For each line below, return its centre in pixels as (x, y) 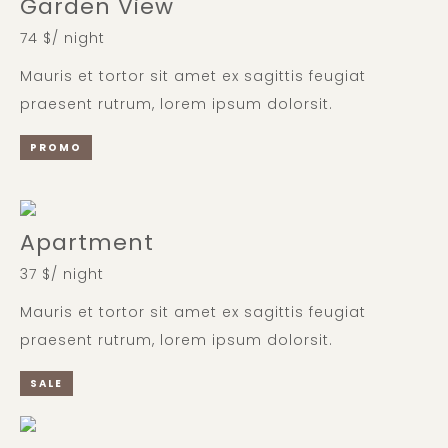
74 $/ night (62, 37)
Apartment (87, 242)
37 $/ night (62, 273)
